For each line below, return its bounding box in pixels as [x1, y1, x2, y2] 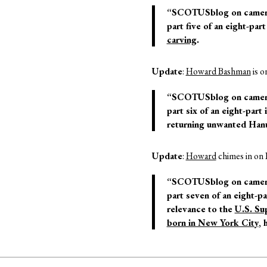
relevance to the [166, 202, 235, 215]
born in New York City [166, 216, 259, 229]
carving [166, 33, 197, 46]
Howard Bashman [185, 64, 251, 77]
